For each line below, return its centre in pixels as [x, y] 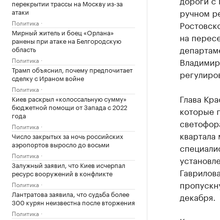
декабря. [197, 196]
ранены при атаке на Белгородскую [67, 40]
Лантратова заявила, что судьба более [70, 193]
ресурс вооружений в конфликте [62, 173]
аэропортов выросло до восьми [61, 144]
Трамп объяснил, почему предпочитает [72, 69]
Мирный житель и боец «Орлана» [63, 32]
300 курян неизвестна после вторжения [73, 202]
